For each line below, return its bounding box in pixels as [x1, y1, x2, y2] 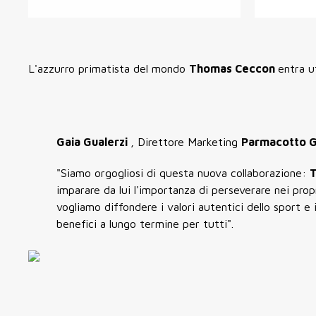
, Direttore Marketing [130, 135, 241, 148]
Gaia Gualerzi [56, 135, 130, 148]
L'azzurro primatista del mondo [28, 62, 189, 75]
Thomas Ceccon [189, 62, 278, 75]
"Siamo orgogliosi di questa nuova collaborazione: [56, 166, 310, 179]
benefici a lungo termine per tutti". [56, 217, 233, 230]
